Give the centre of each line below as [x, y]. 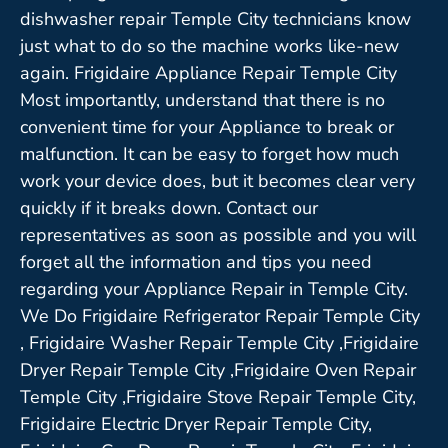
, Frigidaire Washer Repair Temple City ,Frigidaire [219, 342]
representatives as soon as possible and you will [218, 234]
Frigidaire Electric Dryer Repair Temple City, [196, 423]
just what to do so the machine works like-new [209, 45]
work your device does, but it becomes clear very [217, 180]
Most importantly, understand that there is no [202, 99]
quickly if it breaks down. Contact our [169, 207]
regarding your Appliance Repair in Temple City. [214, 288]
